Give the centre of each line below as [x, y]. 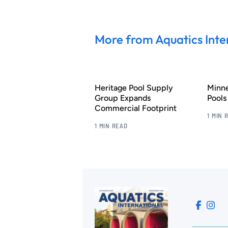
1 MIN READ [111, 126]
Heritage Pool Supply [134, 88]
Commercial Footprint [136, 108]
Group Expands [123, 98]
